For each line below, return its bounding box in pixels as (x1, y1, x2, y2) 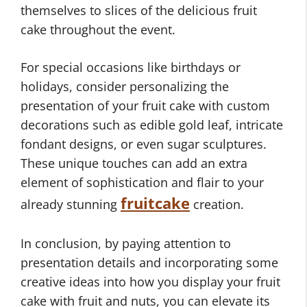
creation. (190, 196, 244, 213)
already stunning (21, 196, 121, 213)
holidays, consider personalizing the (21, 78, 229, 95)
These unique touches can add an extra (21, 155, 247, 172)
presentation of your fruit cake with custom (21, 97, 270, 114)
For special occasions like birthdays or (21, 59, 241, 76)
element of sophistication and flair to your (21, 174, 264, 191)
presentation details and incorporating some (21, 254, 278, 271)
